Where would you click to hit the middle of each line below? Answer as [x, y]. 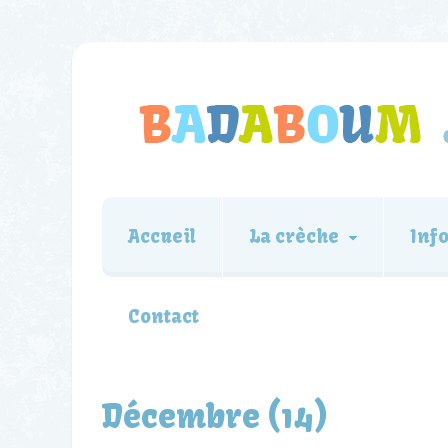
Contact [163, 316]
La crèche [294, 236]
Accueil [162, 236]
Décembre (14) [215, 416]
